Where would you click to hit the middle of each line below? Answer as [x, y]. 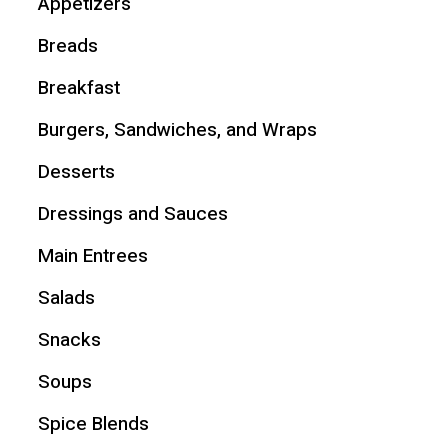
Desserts [76, 171]
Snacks [69, 339]
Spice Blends [93, 423]
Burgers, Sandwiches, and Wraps [177, 129]
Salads [66, 297]
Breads [67, 45]
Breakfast [78, 87]
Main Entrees [92, 255]
